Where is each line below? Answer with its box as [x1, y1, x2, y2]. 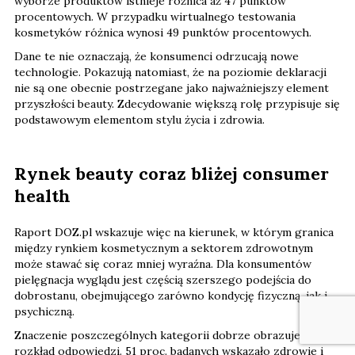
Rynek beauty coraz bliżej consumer [14, 162, 329, 185]
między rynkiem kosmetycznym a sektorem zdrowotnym [14, 241, 313, 256]
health [14, 185, 71, 208]
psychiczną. [14, 304, 74, 319]
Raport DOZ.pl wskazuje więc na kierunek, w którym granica [14, 225, 334, 240]
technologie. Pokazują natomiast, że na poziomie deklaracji [14, 65, 326, 80]
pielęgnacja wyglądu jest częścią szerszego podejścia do [14, 273, 311, 288]
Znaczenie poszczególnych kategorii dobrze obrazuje [14, 328, 300, 343]
